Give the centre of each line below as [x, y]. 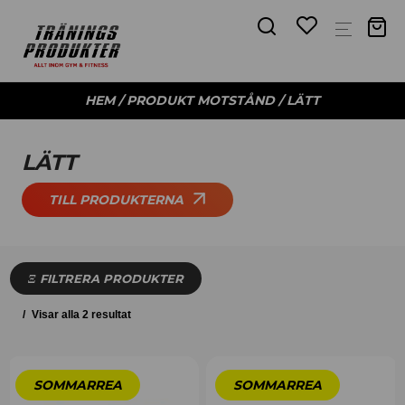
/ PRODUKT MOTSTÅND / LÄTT [217, 100]
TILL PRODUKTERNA [116, 200]
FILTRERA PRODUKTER [110, 279]
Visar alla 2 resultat [80, 315]
